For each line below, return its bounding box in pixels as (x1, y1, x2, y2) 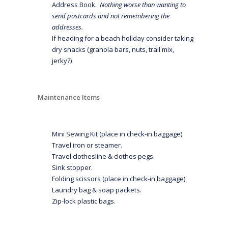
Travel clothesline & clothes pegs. (52, 151, 155, 161)
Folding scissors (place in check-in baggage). (52, 174, 187, 183)
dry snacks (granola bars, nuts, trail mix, (52, 44, 175, 54)
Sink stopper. (52, 162, 93, 172)
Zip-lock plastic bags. (52, 196, 116, 206)
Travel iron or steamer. (52, 140, 123, 150)
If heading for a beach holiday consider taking (52, 33, 194, 43)
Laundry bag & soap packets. (52, 185, 142, 194)
